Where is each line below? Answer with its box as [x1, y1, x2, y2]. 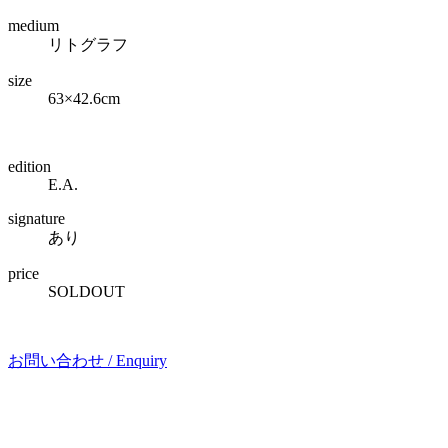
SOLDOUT [48, 282, 125, 300]
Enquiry [116, 351, 167, 369]
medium [8, 16, 59, 34]
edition [8, 157, 51, 175]
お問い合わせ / [8, 351, 116, 369]
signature [8, 209, 65, 227]
